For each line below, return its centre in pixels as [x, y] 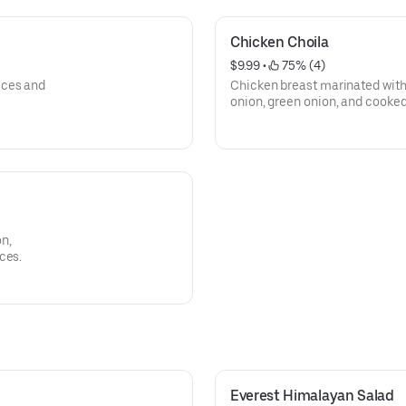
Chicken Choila [280, 42]
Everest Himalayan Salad [312, 396]
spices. [251, 118]
